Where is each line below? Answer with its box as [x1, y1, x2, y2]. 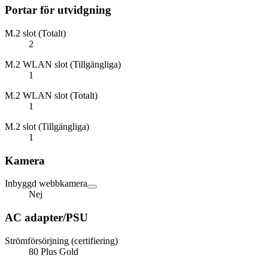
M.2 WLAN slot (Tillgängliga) [5, 59, 121, 69]
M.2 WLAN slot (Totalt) [5, 90, 98, 100]
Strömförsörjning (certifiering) [5, 235, 118, 246]
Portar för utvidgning [5, 4, 111, 17]
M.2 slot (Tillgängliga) [5, 121, 89, 132]
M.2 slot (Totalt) [5, 28, 66, 38]
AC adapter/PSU [5, 211, 88, 224]
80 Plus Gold [29, 246, 78, 257]
